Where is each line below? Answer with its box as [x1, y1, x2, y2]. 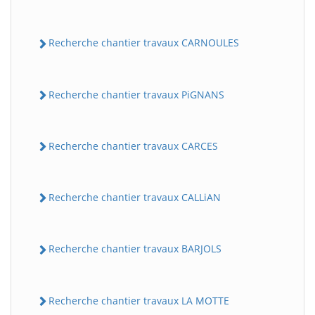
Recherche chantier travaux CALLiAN [49, 191, 221, 204]
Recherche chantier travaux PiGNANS [49, 87, 224, 101]
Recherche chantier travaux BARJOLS [49, 242, 221, 256]
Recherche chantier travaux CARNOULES [49, 36, 239, 50]
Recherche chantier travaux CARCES [49, 139, 218, 153]
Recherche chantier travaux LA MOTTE [49, 293, 229, 307]
